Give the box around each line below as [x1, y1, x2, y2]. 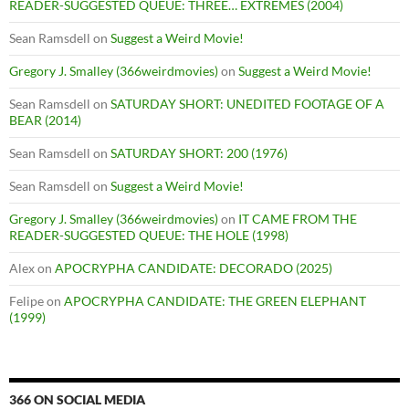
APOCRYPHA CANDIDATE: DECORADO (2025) [55, 260, 332, 277]
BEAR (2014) [9, 112, 81, 129]
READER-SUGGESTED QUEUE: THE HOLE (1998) [9, 227, 288, 244]
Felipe [9, 293, 44, 309]
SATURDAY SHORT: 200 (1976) [110, 145, 288, 162]
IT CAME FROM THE [238, 211, 357, 227]
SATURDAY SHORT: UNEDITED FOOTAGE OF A [110, 96, 384, 112]
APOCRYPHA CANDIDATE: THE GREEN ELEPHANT [64, 293, 366, 309]
